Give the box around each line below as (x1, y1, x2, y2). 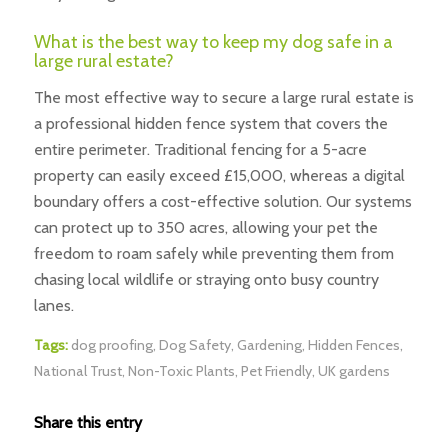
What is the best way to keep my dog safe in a (33, 31, 393, 54)
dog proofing (70, 336, 153, 355)
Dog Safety (158, 336, 231, 355)
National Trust (33, 362, 122, 381)
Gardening (236, 336, 302, 355)
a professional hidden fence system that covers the (33, 113, 388, 133)
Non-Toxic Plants (127, 362, 235, 381)
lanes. (33, 295, 74, 315)
